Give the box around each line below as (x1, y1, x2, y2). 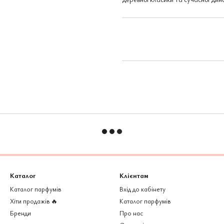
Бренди (10, 208, 31, 217)
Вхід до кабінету (119, 184, 165, 193)
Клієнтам (119, 170, 148, 180)
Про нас (119, 208, 143, 217)
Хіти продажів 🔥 (10, 196, 57, 205)
